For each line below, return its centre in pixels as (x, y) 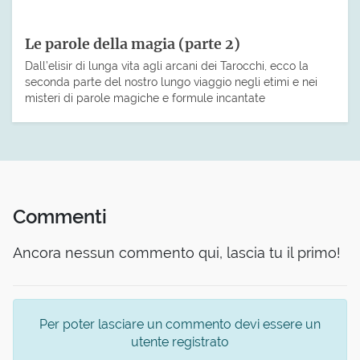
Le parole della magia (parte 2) (133, 44)
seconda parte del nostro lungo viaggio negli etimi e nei (171, 81)
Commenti (60, 217)
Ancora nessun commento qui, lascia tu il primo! (177, 253)
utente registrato (180, 342)
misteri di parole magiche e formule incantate (145, 97)
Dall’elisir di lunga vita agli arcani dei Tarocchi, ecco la (167, 65)
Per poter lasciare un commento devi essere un (180, 325)
